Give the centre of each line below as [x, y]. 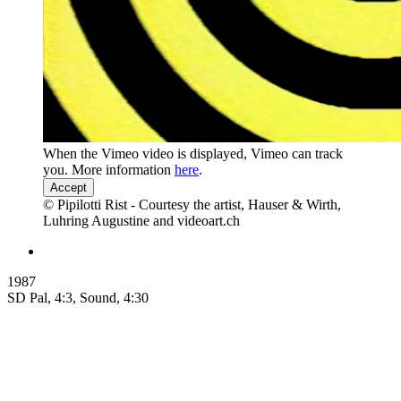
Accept [68, 187]
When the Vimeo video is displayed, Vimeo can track [193, 153]
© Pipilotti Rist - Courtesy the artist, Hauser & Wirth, [192, 204]
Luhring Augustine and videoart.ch [141, 220]
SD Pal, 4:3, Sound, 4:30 [78, 297]
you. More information [109, 169]
